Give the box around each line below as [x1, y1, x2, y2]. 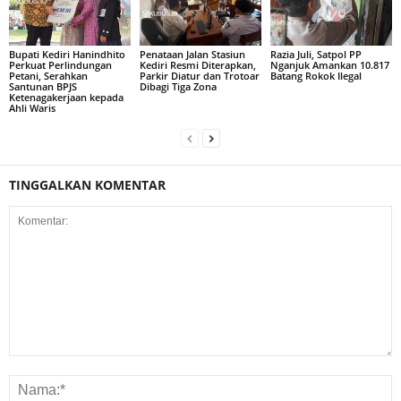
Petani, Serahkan [9, 69, 88, 83]
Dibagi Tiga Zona [139, 80, 217, 94]
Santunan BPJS [9, 80, 77, 94]
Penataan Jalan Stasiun [139, 47, 245, 62]
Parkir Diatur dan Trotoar [139, 69, 260, 83]
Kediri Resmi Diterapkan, [139, 58, 256, 73]
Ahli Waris [9, 101, 55, 115]
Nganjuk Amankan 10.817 [269, 58, 389, 73]
